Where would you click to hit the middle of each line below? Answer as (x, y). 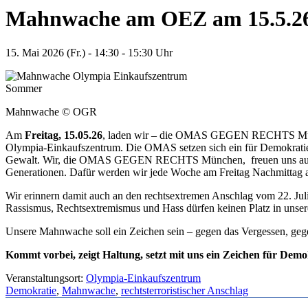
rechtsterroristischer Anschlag (185, 290)
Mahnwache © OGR (51, 111)
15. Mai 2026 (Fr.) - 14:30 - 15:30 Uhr (89, 52)
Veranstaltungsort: (46, 278)
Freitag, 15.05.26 (64, 135)
